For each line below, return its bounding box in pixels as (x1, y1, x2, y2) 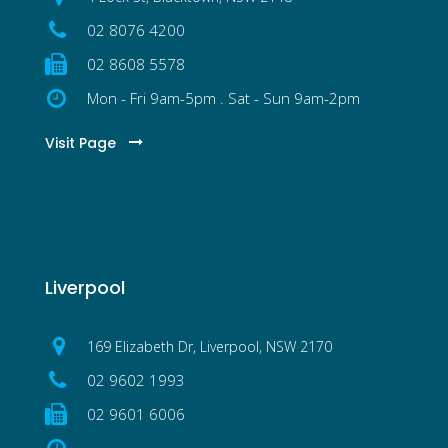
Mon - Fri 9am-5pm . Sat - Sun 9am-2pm (87, 87, 360, 108)
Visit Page (45, 132, 116, 153)
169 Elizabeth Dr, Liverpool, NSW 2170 (87, 336, 332, 356)
